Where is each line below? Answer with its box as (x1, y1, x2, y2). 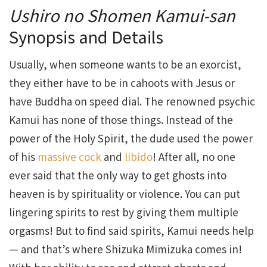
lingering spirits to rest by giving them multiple (9, 204, 238, 220)
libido (125, 149, 153, 164)
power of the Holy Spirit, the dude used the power (9, 131, 253, 146)
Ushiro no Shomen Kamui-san (9, 2, 235, 27)
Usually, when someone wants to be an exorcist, (9, 57, 241, 72)
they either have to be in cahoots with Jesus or (9, 75, 235, 91)
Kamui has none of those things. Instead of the (9, 112, 233, 128)
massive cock (38, 149, 104, 164)
